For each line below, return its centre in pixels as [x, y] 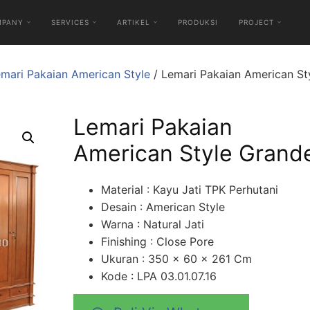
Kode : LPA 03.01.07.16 [158, 276]
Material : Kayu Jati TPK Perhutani [189, 190]
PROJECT [257, 22]
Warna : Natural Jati [152, 225]
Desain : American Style [163, 207]
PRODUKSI [198, 22]
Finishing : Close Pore [157, 242]
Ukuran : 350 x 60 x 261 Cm [176, 259]
